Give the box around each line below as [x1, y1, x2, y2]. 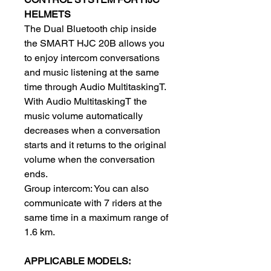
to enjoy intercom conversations [24, 52, 160, 64]
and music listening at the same [24, 67, 159, 78]
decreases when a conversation [24, 125, 160, 136]
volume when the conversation [24, 154, 155, 165]
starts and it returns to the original [24, 139, 166, 151]
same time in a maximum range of [24, 212, 168, 223]
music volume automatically [24, 110, 143, 122]
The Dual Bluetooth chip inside [24, 23, 157, 34]
